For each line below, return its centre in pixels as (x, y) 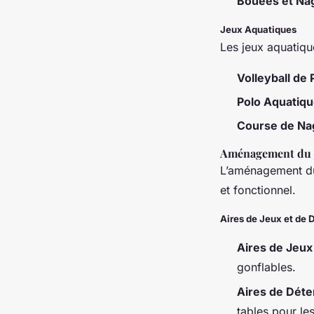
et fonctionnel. (258, 190)
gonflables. (266, 267)
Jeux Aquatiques (258, 29)
